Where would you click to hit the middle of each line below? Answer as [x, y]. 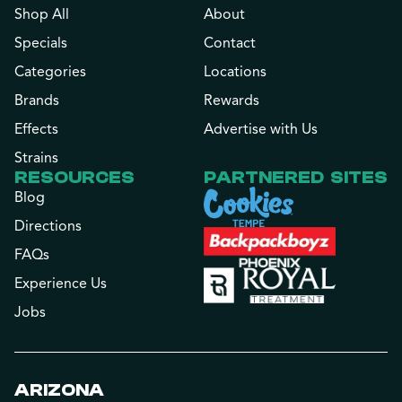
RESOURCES [74, 177]
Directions [48, 226]
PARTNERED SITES [296, 177]
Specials [41, 43]
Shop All [42, 14]
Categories [50, 71]
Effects [36, 129]
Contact [230, 43]
